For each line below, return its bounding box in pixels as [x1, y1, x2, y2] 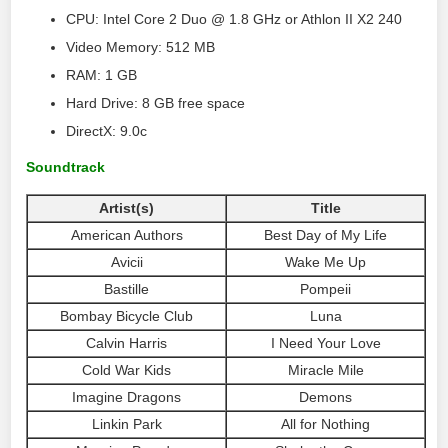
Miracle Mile [287, 361, 364, 378]
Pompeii [300, 280, 352, 297]
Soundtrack [26, 158, 106, 175]
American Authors [70, 226, 183, 243]
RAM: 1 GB [66, 67, 138, 83]
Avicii [110, 253, 143, 270]
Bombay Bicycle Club [60, 307, 194, 324]
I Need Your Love [270, 334, 381, 351]
